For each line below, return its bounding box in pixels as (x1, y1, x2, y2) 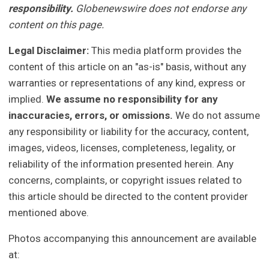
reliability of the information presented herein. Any (8, 158, 234, 171)
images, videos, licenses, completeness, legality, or (8, 142, 237, 154)
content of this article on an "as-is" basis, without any (8, 61, 247, 73)
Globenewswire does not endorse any (76, 2, 247, 15)
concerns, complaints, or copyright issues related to (8, 174, 243, 187)
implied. (8, 93, 47, 106)
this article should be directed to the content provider (8, 190, 249, 203)
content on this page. (8, 19, 104, 31)
